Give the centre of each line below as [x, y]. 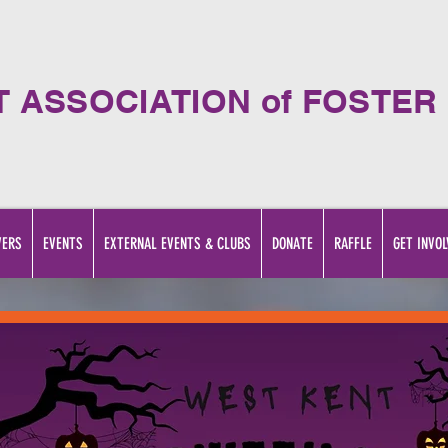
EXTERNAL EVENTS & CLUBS [177, 243]
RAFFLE [353, 243]
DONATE [292, 243]
